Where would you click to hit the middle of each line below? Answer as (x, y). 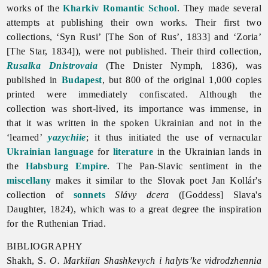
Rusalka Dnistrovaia (52, 65)
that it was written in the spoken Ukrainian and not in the (134, 123)
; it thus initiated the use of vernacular (174, 137)
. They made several (219, 8)
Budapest (82, 80)
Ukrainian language (50, 151)
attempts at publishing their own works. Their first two (134, 22)
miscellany (29, 180)
